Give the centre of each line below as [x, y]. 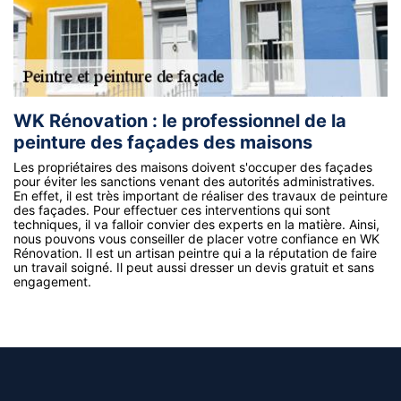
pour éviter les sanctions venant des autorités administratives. [194, 181]
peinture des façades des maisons [163, 142]
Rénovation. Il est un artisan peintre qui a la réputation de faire [195, 252]
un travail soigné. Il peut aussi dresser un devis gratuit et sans [194, 267]
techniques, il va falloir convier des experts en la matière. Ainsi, [196, 224]
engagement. [52, 281]
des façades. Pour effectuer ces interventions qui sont [172, 209]
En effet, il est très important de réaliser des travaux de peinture [200, 195]
